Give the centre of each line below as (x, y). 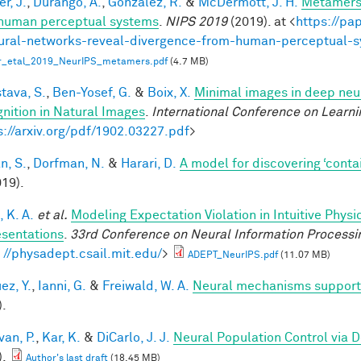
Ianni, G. (62, 286)
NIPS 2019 (196, 21)
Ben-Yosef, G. (92, 92)
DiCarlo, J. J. (133, 337)
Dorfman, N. (69, 163)
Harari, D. (149, 163)
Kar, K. (61, 337)
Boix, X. (169, 92)
